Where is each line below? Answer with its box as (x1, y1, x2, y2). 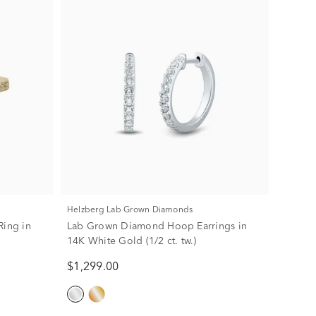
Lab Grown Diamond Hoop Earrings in (66, 221, 248, 231)
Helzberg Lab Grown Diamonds (73, 205, 193, 214)
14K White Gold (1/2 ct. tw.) (66, 236, 197, 246)
